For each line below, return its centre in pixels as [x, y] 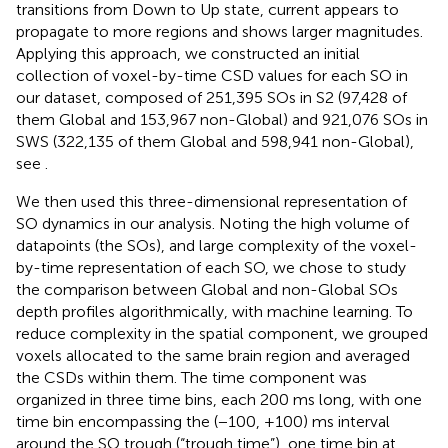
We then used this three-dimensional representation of [211, 202]
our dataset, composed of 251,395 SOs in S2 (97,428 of [211, 98]
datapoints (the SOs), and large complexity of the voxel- [216, 246]
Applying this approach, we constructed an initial [188, 54]
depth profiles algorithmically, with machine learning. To [214, 312]
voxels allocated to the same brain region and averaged [213, 356]
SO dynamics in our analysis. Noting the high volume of [212, 224]
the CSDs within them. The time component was [191, 378]
